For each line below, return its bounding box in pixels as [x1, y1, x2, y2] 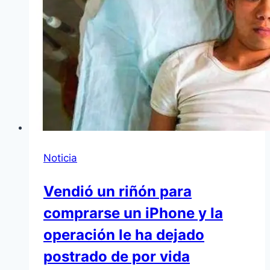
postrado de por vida [43, 248, 190, 266]
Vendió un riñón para [43, 183, 192, 201]
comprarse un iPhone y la [43, 204, 223, 222]
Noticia [43, 152, 77, 165]
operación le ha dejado [43, 226, 204, 244]
